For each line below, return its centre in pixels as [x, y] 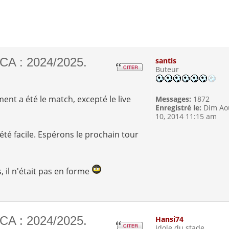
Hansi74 [170, 219]
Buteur [167, 70]
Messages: [174, 99]
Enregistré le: [179, 108]
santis [166, 61]
